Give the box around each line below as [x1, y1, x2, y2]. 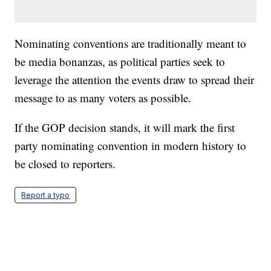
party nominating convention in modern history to [15, 138, 247, 154]
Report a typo [21, 191, 70, 200]
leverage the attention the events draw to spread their [15, 72, 255, 88]
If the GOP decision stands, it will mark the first [15, 120, 235, 135]
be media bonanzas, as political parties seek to [15, 54, 226, 70]
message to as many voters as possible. [15, 90, 192, 106]
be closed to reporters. [15, 156, 116, 172]
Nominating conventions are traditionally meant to [15, 36, 247, 51]
